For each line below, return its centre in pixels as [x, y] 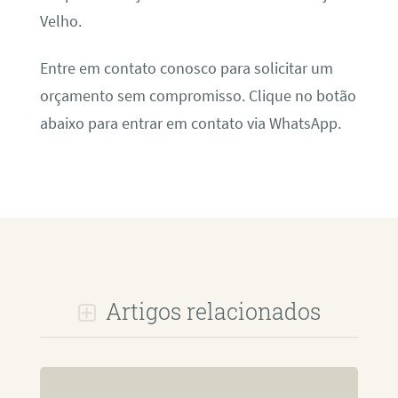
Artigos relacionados [210, 312]
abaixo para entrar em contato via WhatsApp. [190, 124]
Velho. [60, 21]
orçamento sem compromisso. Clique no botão [198, 96]
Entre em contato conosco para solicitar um [186, 69]
